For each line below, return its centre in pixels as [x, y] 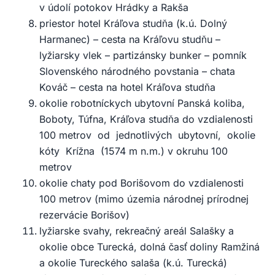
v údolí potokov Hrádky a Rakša [114, 8]
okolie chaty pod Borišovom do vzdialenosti [141, 183]
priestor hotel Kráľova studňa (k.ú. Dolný [133, 24]
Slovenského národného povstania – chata [137, 72]
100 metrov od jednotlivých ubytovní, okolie [149, 135]
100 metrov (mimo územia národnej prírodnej [144, 199]
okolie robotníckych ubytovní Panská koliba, [142, 103]
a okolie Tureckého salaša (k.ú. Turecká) [133, 263]
